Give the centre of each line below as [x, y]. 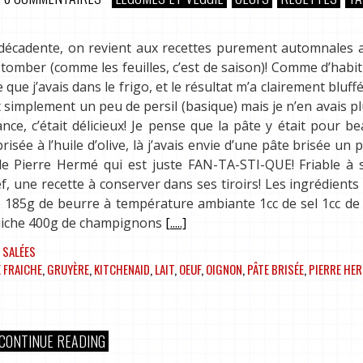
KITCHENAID [122, 269]
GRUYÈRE [68, 269]
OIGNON [224, 269]
